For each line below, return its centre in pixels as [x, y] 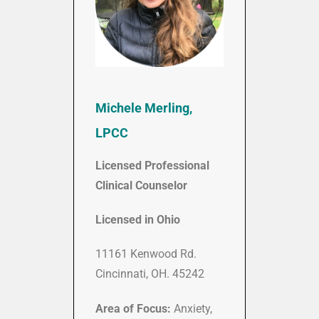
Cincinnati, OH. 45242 [150, 274]
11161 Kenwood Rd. [146, 254]
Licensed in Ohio [138, 220]
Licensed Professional [152, 166]
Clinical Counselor [141, 186]
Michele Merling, [144, 108]
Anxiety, [193, 309]
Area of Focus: [135, 309]
